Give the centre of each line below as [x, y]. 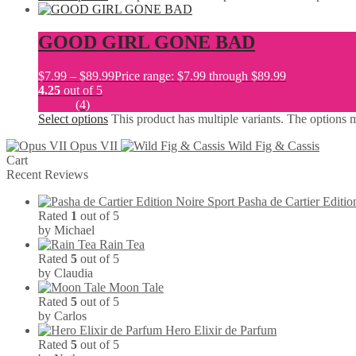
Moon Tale [136, 288]
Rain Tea [122, 245]
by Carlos [62, 316]
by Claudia [66, 273]
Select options [73, 119]
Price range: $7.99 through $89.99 [200, 76]
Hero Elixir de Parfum [221, 331]
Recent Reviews [47, 175]
